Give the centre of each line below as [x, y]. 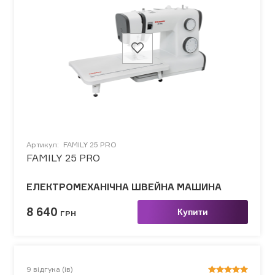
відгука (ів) [53, 269]
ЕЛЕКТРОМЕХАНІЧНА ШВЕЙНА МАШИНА [124, 187]
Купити [192, 211]
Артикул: [44, 144]
